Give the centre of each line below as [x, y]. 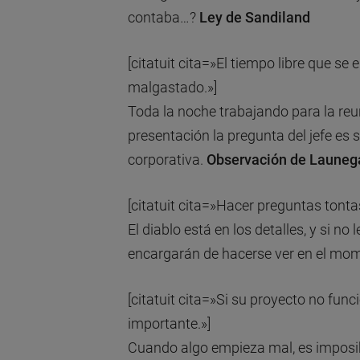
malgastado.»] [172, 88]
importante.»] [169, 324]
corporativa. [167, 160]
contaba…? [163, 18]
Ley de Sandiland [254, 18]
